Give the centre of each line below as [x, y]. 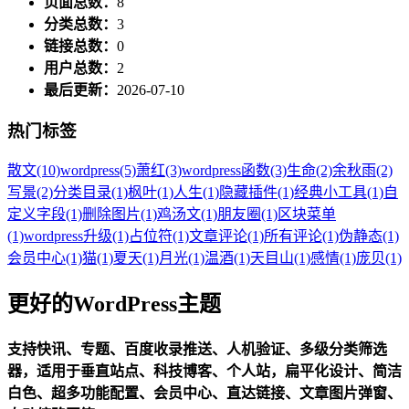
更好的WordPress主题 [114, 304]
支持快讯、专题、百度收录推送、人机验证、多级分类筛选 [197, 350]
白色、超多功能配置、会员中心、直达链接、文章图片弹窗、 [204, 393]
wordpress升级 [68, 236]
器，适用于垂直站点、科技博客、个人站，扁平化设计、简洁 [204, 372]
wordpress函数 [226, 171]
